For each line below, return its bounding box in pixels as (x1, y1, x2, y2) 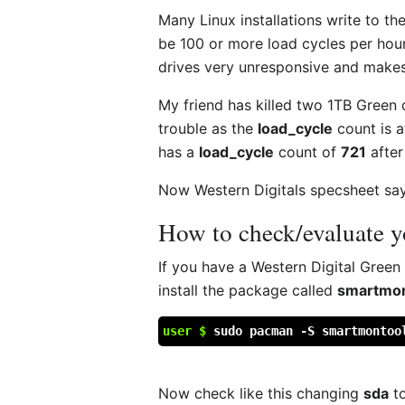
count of (274, 142, 342, 161)
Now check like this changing (158, 383, 364, 402)
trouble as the (158, 118, 259, 137)
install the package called (158, 280, 338, 299)
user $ (163, 323, 214, 338)
